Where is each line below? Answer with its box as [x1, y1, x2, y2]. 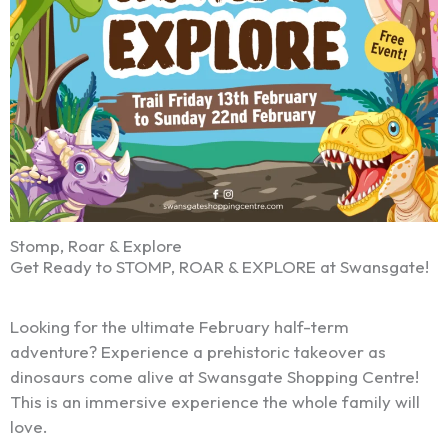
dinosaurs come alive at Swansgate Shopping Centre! [10, 366, 419, 388]
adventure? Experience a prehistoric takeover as [10, 341, 386, 363]
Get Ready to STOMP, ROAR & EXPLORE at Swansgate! [10, 256, 429, 277]
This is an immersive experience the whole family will [10, 391, 420, 413]
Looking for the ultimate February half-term [10, 316, 349, 338]
